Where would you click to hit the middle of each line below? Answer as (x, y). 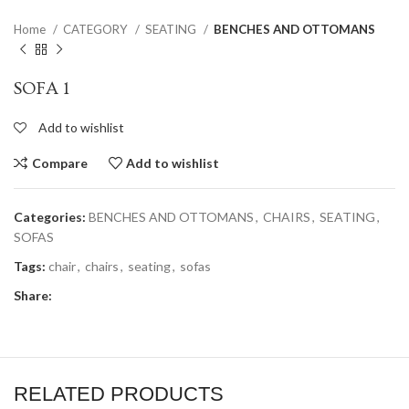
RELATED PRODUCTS (119, 394)
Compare (59, 163)
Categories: (50, 217)
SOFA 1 (42, 89)
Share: (33, 296)
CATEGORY (97, 30)
